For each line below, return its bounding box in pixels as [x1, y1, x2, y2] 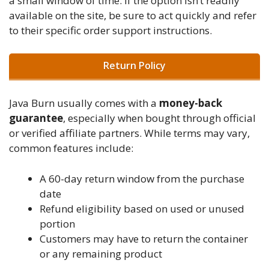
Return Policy [103, 58, 166, 72]
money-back [159, 96, 222, 110]
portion [40, 216, 75, 231]
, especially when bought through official [63, 111, 256, 125]
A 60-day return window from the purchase [40, 171, 244, 186]
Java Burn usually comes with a [9, 96, 159, 110]
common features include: [9, 141, 133, 156]
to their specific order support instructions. [9, 23, 212, 38]
